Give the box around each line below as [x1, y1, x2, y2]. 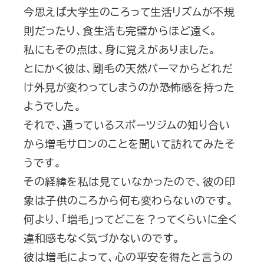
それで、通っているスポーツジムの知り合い [24, 119, 230, 130]
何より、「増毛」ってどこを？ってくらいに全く [24, 213, 237, 225]
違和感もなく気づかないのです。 [24, 232, 180, 243]
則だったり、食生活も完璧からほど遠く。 [24, 25, 217, 36]
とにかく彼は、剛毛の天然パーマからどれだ [24, 62, 233, 74]
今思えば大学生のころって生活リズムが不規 [24, 6, 235, 17]
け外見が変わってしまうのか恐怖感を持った [24, 81, 235, 93]
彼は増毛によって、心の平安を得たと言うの [24, 251, 233, 262]
